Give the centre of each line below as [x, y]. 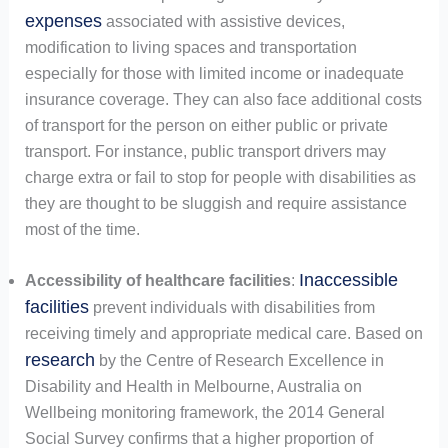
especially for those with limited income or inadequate [214, 74]
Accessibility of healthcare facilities [157, 281]
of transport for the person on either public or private [206, 126]
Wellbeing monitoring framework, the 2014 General [204, 413]
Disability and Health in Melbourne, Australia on [193, 387]
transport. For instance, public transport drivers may [205, 152]
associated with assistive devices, [223, 22]
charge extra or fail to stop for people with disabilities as [220, 178]
